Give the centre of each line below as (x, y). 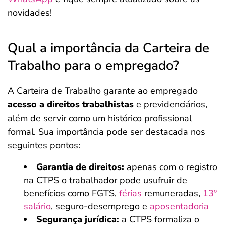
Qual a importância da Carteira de (108, 48)
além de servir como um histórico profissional (100, 118)
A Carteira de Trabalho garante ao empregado (103, 91)
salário (37, 206)
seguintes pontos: (44, 145)
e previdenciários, (171, 104)
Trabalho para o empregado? (93, 65)
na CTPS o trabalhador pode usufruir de (105, 180)
